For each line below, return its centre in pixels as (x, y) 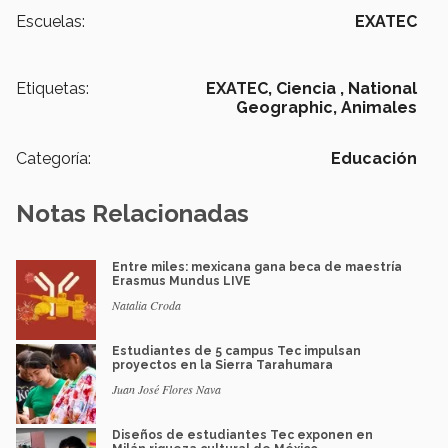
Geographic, (286, 107)
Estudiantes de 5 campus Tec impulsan (236, 350)
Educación (374, 158)
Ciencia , (310, 88)
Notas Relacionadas (132, 213)
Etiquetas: (52, 88)
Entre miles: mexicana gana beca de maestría (257, 266)
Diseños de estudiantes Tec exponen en (242, 434)
